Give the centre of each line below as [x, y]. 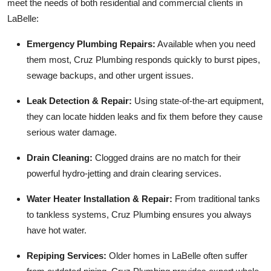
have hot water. [57, 230]
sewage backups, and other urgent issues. [110, 76]
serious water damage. [72, 132]
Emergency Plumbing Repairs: [91, 44]
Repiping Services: [67, 256]
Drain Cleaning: [60, 158]
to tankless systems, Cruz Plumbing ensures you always [139, 215]
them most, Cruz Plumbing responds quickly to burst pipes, [143, 60]
